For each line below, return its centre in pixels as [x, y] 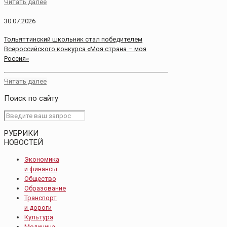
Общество [40, 178]
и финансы [41, 169]
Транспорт [41, 198]
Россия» [16, 59]
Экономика [42, 159]
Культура [39, 217]
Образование [45, 188]
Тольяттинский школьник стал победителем [73, 40]
